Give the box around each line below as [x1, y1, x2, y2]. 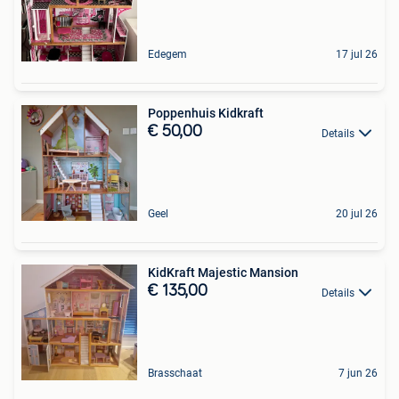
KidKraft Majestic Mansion [148, 265, 298, 281]
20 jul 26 [336, 208, 378, 221]
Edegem [148, 48, 187, 61]
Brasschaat [148, 367, 202, 380]
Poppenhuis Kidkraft [148, 106, 264, 121]
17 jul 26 [336, 48, 378, 61]
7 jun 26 [338, 367, 378, 380]
